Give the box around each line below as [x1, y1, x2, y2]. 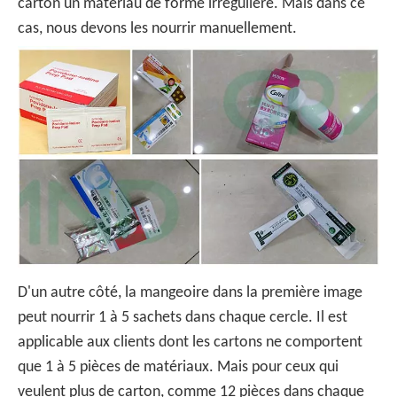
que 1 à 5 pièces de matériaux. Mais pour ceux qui [18, 358, 339, 376]
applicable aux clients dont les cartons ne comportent [18, 333, 362, 351]
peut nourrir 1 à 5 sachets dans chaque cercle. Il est [18, 308, 347, 326]
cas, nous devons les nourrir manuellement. [18, 19, 297, 37]
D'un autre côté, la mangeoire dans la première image [18, 284, 362, 301]
